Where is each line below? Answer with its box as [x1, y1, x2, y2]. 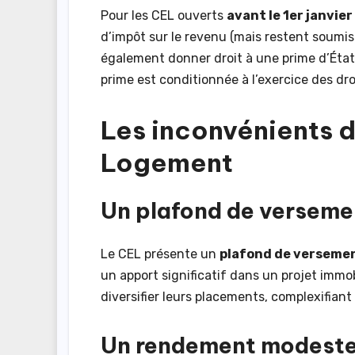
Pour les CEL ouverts [101, 8, 227, 24]
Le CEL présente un [101, 246, 219, 261]
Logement [101, 147, 233, 179]
